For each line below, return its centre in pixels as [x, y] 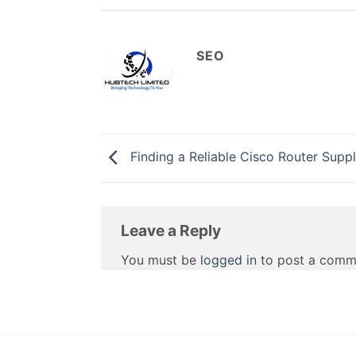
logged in [228, 259]
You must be [161, 259]
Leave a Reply [172, 231]
